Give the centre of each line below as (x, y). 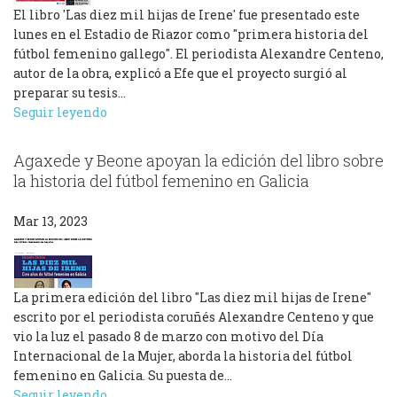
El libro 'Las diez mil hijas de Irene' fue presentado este (187, 15)
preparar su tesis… (70, 93)
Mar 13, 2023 (51, 221)
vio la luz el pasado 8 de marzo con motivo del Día (168, 336)
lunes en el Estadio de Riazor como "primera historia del (191, 35)
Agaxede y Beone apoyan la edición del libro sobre (198, 161)
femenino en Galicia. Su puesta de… (123, 375)
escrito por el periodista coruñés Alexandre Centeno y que (194, 316)
